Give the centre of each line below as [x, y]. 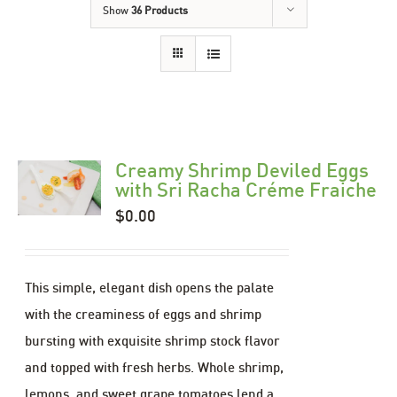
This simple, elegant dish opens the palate [150, 287]
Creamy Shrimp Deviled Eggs [242, 169]
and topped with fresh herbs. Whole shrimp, [155, 366]
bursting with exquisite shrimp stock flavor [153, 340]
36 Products [159, 10]
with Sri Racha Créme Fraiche [246, 189]
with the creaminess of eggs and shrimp [144, 313]
